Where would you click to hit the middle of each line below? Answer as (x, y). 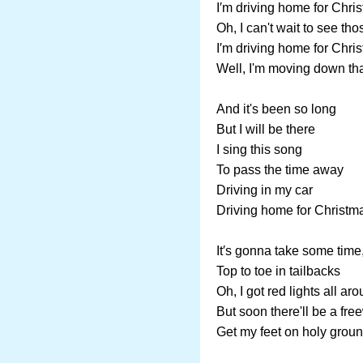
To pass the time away (280, 170)
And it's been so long (276, 109)
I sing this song (259, 149)
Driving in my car (265, 190)
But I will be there (266, 129)
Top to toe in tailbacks (278, 271)
